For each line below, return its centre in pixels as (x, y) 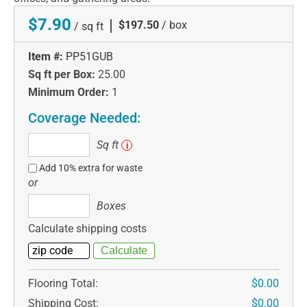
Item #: (46, 56)
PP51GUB (89, 56)
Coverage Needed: (84, 118)
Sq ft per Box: (62, 74)
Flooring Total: (63, 283)
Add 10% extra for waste (91, 168)
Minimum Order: (69, 92)
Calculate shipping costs (87, 228)
